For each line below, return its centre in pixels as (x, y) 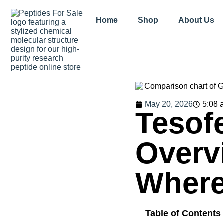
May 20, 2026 (169, 104)
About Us (196, 20)
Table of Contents (183, 213)
